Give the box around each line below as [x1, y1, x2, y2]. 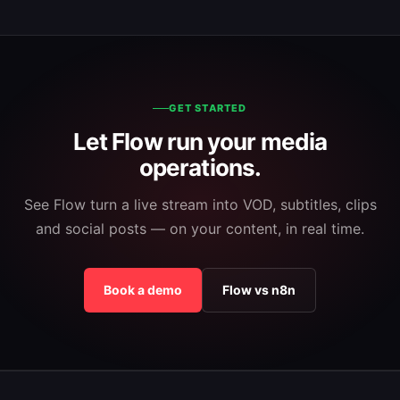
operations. [139, 154, 261, 182]
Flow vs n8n [222, 282, 296, 298]
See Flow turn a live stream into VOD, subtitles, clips [23, 196, 377, 214]
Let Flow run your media [72, 128, 328, 156]
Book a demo [104, 282, 182, 298]
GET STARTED [169, 102, 247, 115]
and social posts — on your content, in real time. [36, 220, 364, 238]
